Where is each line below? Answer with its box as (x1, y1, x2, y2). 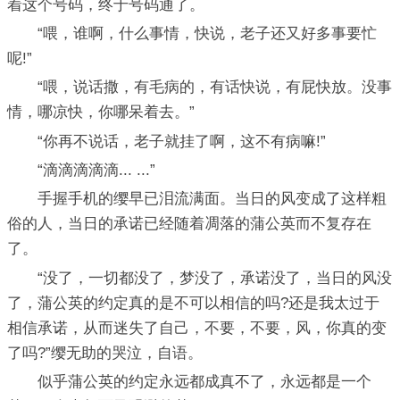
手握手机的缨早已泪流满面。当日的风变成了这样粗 (7, 190, 387, 208)
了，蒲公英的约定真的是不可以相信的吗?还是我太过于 (7, 294, 379, 312)
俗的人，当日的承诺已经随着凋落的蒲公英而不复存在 (7, 215, 371, 233)
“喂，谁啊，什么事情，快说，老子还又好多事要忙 (7, 25, 377, 42)
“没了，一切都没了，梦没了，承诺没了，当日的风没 (7, 269, 392, 287)
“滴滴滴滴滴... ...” (7, 161, 155, 179)
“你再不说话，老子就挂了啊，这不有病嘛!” (7, 132, 326, 150)
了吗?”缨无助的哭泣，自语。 (7, 344, 203, 362)
